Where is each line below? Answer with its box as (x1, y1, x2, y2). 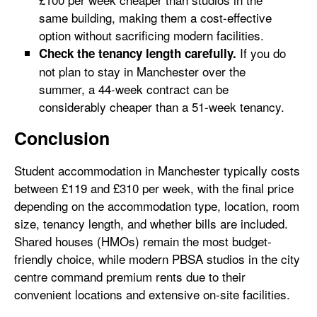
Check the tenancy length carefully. (39, 44, 236, 62)
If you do (236, 43, 286, 62)
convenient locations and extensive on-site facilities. (14, 284, 290, 303)
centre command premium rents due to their (14, 267, 246, 285)
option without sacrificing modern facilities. (39, 25, 264, 44)
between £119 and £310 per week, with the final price (14, 178, 294, 197)
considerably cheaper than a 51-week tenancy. (39, 97, 284, 115)
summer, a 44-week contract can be (39, 79, 229, 98)
